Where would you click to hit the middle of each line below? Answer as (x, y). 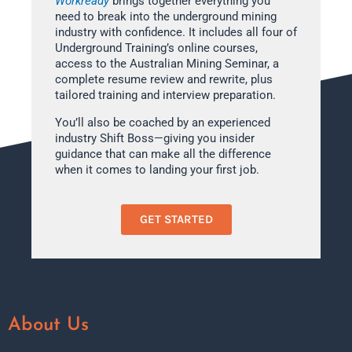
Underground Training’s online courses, (156, 48)
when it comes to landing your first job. (157, 169)
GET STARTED (176, 220)
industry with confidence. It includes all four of (176, 32)
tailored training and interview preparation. (165, 95)
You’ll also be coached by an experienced (163, 122)
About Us (48, 326)
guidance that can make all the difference (163, 154)
